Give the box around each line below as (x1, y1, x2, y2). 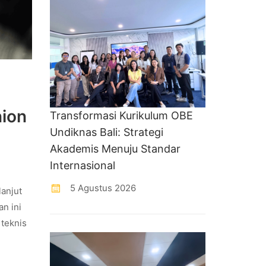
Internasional (49, 159, 115, 172)
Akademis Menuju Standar (49, 142, 180, 155)
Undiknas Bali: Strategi (49, 125, 163, 138)
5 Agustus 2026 (67, 182, 136, 194)
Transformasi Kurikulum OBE (49, 109, 193, 122)
